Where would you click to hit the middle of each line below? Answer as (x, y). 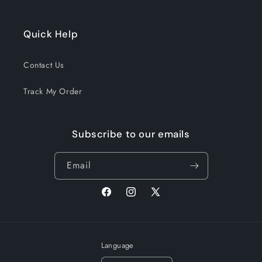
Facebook (118, 198)
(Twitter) (165, 213)
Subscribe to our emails (131, 134)
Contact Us (44, 65)
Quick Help (51, 34)
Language (117, 245)
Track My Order (53, 91)
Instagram (143, 198)
